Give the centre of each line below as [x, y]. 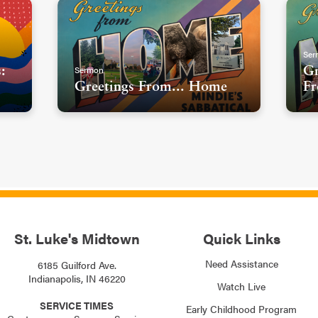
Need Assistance [241, 263]
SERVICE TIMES [77, 305]
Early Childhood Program [241, 308]
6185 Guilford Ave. [77, 264]
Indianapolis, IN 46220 [77, 278]
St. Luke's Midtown [77, 238]
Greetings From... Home [151, 87]
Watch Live [241, 286]
